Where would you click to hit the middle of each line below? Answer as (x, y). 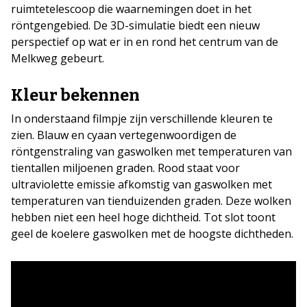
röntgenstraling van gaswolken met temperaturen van (151, 151)
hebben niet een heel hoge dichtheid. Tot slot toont (143, 217)
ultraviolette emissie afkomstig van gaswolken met (142, 184)
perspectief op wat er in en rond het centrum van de (145, 42)
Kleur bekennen (75, 95)
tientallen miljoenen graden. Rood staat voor (125, 168)
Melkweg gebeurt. (58, 58)
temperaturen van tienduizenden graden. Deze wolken (151, 201)
